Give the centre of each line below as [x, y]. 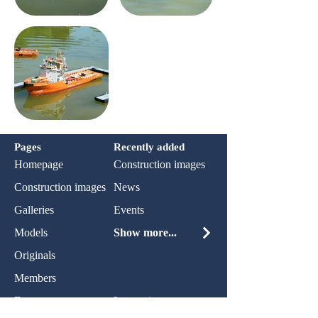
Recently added [149, 147]
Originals [35, 255]
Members [35, 278]
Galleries [34, 210]
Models [31, 232]
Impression [138, 301]
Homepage [39, 164]
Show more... [145, 232]
